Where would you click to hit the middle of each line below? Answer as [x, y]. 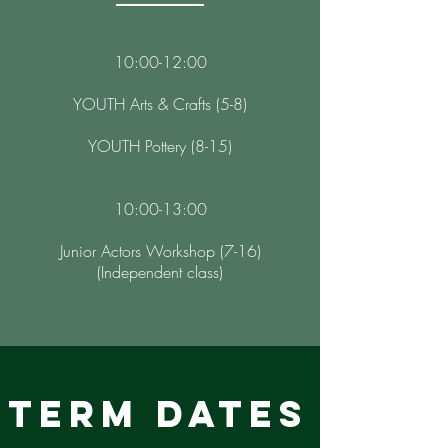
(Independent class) [160, 272]
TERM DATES [158, 414]
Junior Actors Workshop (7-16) [160, 251]
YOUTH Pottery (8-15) [160, 146]
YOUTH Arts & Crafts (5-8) [160, 104]
